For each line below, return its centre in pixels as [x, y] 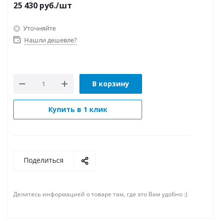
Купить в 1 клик [78, 109]
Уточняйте [39, 28]
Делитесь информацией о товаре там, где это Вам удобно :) [102, 194]
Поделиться [44, 160]
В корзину [111, 84]
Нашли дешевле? [51, 40]
